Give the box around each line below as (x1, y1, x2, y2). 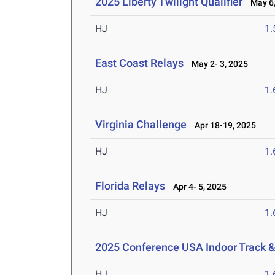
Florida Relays (95, 179, 166, 193)
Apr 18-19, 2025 (189, 120, 257, 131)
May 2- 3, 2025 (186, 59, 249, 69)
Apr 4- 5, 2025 (168, 182, 227, 192)
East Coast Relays (95, 56, 184, 70)
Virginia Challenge (95, 118, 187, 131)
